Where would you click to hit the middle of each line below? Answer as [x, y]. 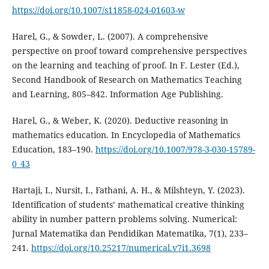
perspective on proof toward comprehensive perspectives [129, 50]
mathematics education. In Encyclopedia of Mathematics [126, 134]
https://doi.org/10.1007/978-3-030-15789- [175, 149]
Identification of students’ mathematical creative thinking [128, 204]
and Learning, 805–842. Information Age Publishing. [117, 94]
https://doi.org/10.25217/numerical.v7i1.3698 [121, 247]
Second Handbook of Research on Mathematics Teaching [127, 79]
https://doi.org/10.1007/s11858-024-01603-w [98, 10]
